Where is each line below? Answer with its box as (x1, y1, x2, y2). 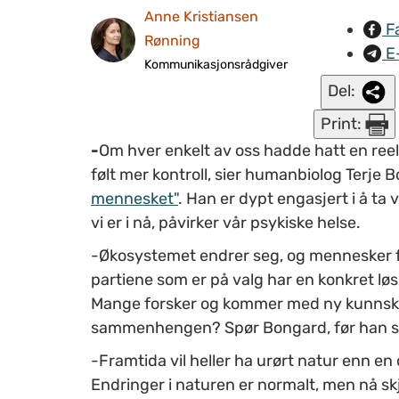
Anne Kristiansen (144, 7, 258, 25)
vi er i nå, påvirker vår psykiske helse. (91, 212, 361, 232)
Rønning (144, 31, 200, 49)
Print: (321, 113, 365, 134)
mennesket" (91, 188, 178, 208)
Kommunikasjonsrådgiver (144, 56, 288, 72)
